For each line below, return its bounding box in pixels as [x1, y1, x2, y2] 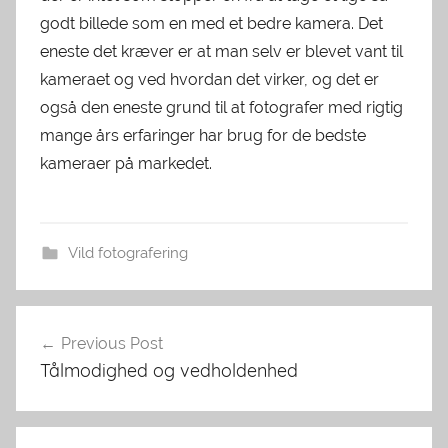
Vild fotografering [67, 244, 188, 263]
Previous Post [61, 334, 163, 354]
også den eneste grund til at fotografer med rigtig [40, 98, 403, 118]
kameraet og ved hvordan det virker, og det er [40, 70, 379, 90]
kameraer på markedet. [40, 154, 212, 174]
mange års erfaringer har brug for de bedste [40, 126, 366, 146]
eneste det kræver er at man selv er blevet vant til [40, 42, 403, 62]
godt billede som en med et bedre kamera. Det [40, 14, 383, 34]
